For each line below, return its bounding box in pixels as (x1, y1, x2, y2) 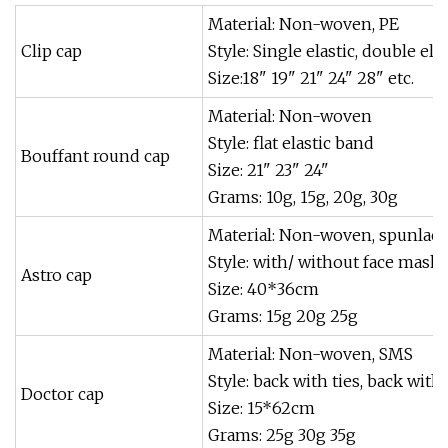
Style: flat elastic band (208, 133, 374, 153)
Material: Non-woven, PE (208, 14, 399, 34)
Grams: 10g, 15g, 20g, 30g (208, 187, 398, 207)
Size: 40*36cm (208, 279, 319, 299)
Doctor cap (21, 384, 104, 404)
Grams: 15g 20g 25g (208, 306, 358, 326)
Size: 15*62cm (208, 398, 315, 418)
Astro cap (21, 265, 92, 285)
